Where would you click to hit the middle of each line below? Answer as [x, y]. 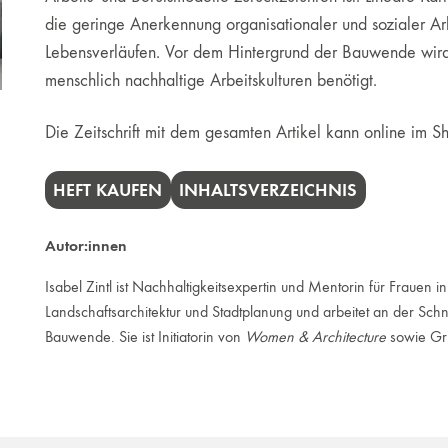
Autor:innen [85, 245]
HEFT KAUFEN [108, 189]
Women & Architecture [315, 336]
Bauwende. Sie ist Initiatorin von [144, 336]
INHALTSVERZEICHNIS [268, 189]
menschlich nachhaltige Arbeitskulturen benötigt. [210, 80]
